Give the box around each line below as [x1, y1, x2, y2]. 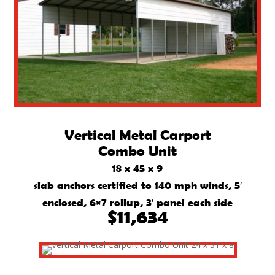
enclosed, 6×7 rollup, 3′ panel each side [42, 195, 233, 209]
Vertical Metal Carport [64, 126, 211, 143]
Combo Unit [98, 142, 177, 159]
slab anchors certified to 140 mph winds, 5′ [33, 178, 242, 192]
